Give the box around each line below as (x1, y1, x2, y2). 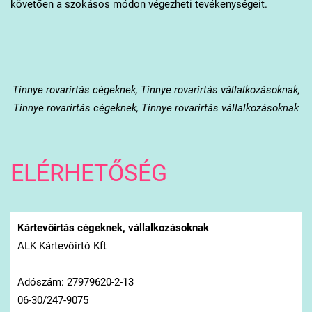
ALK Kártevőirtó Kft (17, 239, 107, 252)
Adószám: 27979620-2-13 (17, 275, 134, 288)
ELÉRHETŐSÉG (10, 159, 167, 187)
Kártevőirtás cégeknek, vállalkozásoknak (17, 221, 209, 234)
